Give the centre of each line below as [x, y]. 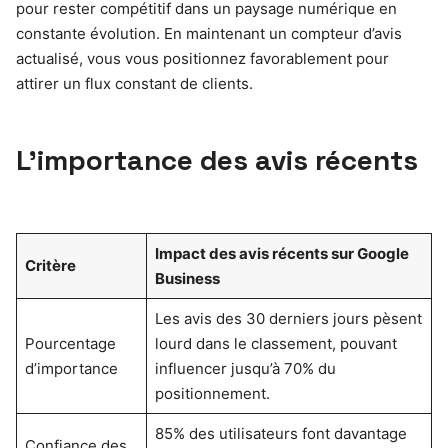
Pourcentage [70, 343]
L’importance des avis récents [217, 159]
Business [187, 278]
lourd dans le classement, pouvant [275, 343]
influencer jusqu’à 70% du [245, 368]
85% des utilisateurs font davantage [280, 433]
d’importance [71, 368]
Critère [50, 265]
